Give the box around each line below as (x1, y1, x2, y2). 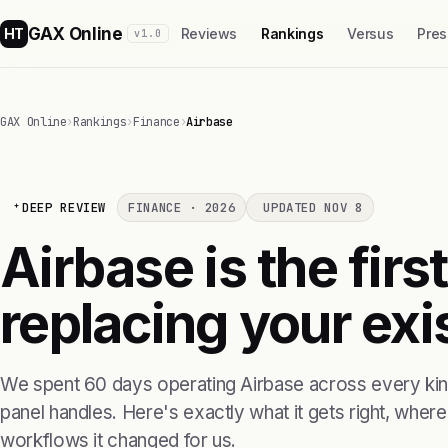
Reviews (180, 25, 238, 42)
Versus (347, 25, 394, 42)
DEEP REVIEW (22, 199, 107, 216)
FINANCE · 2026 (128, 199, 236, 216)
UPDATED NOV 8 (263, 199, 363, 216)
